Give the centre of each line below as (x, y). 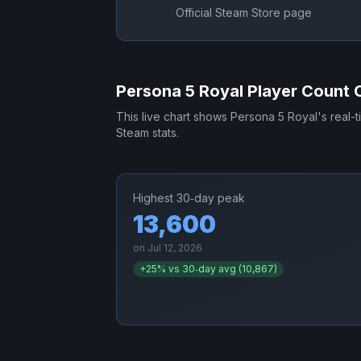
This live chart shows (173, 117)
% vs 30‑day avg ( (199, 269)
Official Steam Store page (243, 13)
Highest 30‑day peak (189, 198)
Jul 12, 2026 (175, 248)
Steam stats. (147, 133)
